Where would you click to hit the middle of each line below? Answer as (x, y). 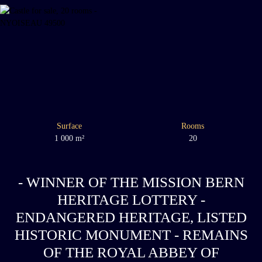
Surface (69, 125)
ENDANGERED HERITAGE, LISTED (131, 217)
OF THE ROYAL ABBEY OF (131, 252)
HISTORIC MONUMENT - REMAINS (131, 235)
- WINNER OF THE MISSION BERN (131, 182)
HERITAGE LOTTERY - (131, 199)
